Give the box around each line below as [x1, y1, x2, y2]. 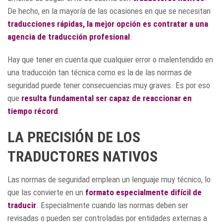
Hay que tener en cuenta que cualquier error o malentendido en [7, 55, 213, 64]
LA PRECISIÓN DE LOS [7, 128, 140, 146]
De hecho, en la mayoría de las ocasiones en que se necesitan [7, 6, 211, 16]
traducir [7, 200, 36, 210]
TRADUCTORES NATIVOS [7, 148, 158, 165]
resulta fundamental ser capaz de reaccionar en [21, 93, 192, 103]
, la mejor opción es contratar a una [83, 19, 208, 29]
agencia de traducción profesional [7, 32, 130, 42]
